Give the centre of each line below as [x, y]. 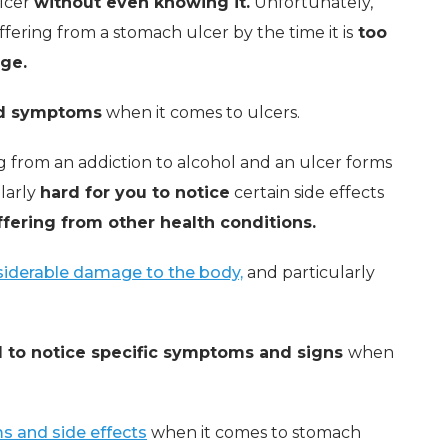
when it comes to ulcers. [201, 112]
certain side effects [307, 192]
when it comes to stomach [254, 432]
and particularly [309, 272]
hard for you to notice [135, 192]
